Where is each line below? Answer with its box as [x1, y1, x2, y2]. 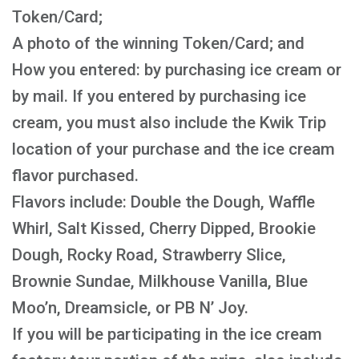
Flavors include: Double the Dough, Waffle [12, 192, 315, 212]
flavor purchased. [12, 166, 139, 185]
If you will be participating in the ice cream [12, 325, 322, 344]
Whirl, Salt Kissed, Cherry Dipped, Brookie [12, 219, 316, 238]
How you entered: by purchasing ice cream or [12, 60, 341, 79]
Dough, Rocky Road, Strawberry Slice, [12, 245, 286, 264]
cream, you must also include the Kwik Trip [12, 113, 326, 132]
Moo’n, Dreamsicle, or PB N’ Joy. [12, 298, 248, 317]
